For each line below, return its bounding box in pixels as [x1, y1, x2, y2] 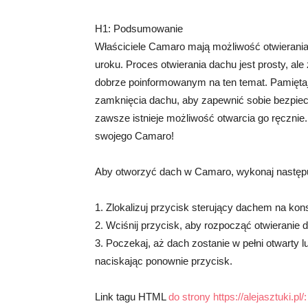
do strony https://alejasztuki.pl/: [168, 291, 307, 302]
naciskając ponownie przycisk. [95, 255, 232, 267]
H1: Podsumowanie [95, 23, 183, 34]
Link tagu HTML [95, 291, 168, 302]
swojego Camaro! [95, 130, 174, 142]
